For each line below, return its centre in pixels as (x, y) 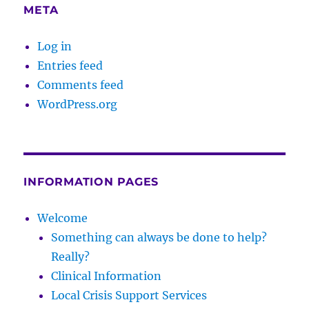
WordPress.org (78, 104)
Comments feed (81, 85)
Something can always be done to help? (159, 237)
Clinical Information (107, 276)
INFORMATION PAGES (91, 182)
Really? (71, 257)
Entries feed (70, 66)
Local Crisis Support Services (129, 295)
